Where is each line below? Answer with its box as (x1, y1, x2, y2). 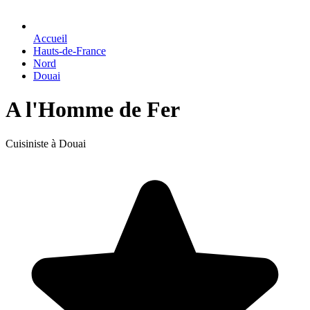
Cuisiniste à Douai (6, 137, 86, 149)
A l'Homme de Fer (6, 97, 180, 122)
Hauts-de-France (33, 45, 106, 57)
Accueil (33, 33, 67, 44)
